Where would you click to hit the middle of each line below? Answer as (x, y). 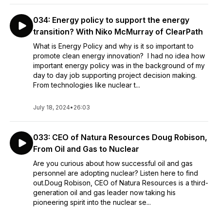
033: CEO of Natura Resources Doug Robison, (120, 137)
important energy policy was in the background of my (119, 65)
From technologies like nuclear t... (87, 85)
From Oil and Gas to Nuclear (86, 149)
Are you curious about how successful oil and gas (113, 163)
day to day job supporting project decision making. (115, 75)
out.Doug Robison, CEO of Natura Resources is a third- (121, 183)
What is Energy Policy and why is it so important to (113, 46)
